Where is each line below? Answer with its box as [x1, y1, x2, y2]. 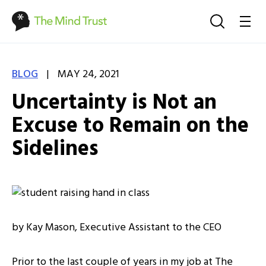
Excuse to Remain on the [12, 109, 249, 144]
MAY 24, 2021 [55, 66, 119, 83]
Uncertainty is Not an [12, 86, 217, 121]
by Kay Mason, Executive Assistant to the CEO [12, 219, 221, 236]
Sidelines [12, 132, 99, 167]
